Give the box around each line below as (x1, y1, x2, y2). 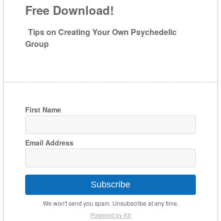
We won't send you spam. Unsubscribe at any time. (42, 199, 179, 208)
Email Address (25, 138, 74, 148)
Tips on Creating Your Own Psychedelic (28, 26, 177, 38)
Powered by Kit (90, 211, 131, 220)
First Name (25, 105, 62, 115)
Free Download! (25, 1, 114, 19)
